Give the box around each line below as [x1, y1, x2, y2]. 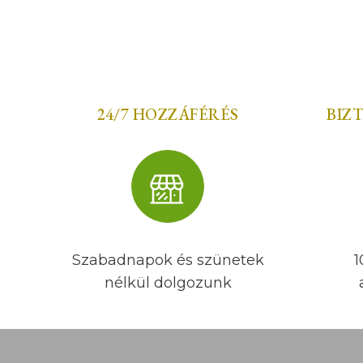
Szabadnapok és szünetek [71, 251, 264, 269]
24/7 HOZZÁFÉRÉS [96, 104, 239, 125]
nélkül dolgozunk [104, 274, 232, 292]
